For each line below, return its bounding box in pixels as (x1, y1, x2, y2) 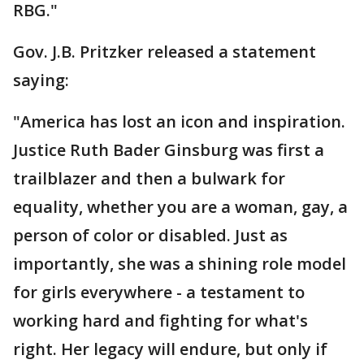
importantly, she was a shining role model (13, 253, 346, 275)
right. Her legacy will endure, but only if (13, 338, 327, 360)
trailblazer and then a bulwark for (13, 167, 285, 189)
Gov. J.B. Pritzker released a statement (13, 41, 316, 63)
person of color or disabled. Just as (13, 224, 288, 246)
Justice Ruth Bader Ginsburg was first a (13, 139, 324, 161)
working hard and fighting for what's (13, 310, 308, 331)
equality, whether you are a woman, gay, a (13, 196, 348, 218)
